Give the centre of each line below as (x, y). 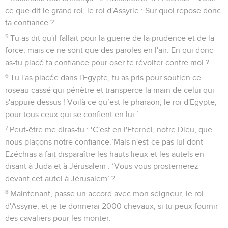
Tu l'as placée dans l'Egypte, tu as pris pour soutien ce (106, 78)
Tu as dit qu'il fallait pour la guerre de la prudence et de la (112, 38)
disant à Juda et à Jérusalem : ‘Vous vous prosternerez (102, 166)
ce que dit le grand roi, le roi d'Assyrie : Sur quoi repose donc (113, 10)
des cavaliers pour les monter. (58, 218)
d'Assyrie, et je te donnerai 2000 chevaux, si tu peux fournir (111, 206)
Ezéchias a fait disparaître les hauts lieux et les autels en (105, 154)
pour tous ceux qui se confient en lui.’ (72, 114)
